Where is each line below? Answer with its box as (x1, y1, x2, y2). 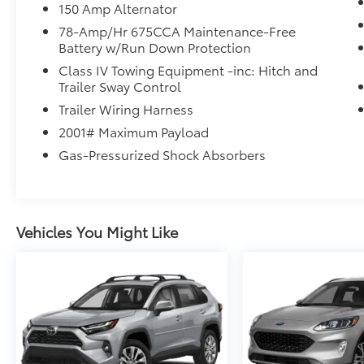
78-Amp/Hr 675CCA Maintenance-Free (58, 21, 297, 41)
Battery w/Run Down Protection (58, 37, 252, 57)
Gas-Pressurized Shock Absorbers (58, 145, 266, 164)
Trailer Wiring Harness (58, 99, 194, 119)
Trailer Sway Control (58, 76, 182, 96)
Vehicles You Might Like (16, 221, 178, 243)
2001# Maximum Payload (58, 122, 210, 141)
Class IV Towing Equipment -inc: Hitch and (58, 60, 318, 80)
